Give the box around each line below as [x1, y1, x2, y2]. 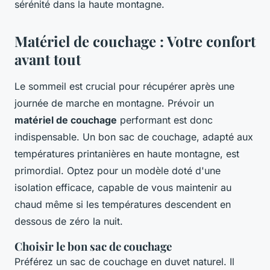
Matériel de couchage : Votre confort [14, 31, 256, 51]
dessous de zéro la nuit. [14, 215, 123, 228]
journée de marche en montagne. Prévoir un [14, 97, 214, 110]
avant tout [14, 49, 81, 69]
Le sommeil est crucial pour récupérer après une [14, 80, 234, 93]
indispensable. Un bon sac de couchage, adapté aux [14, 131, 253, 143]
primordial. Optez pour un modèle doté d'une [14, 165, 221, 177]
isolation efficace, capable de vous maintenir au [14, 181, 231, 194]
